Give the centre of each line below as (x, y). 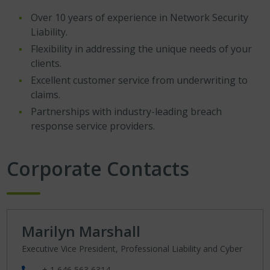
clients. (46, 63)
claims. (46, 95)
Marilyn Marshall (81, 231)
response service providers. (93, 126)
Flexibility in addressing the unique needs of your (142, 49)
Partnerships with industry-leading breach (127, 111)
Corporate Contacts (98, 168)
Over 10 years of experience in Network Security (140, 17)
